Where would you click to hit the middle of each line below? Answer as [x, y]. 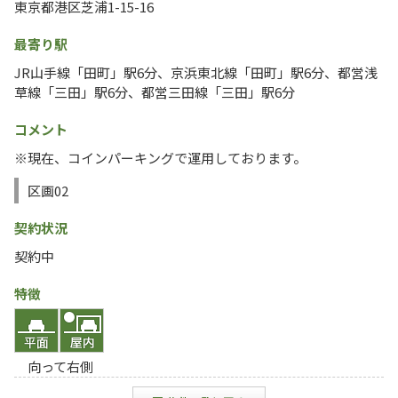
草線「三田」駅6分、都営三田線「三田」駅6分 [155, 92]
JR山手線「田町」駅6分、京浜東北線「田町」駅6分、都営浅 [196, 72]
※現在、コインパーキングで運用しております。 [160, 158]
